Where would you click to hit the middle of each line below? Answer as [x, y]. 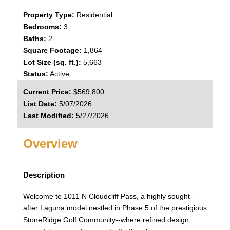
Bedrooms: [42, 27]
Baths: [34, 39]
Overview [50, 143]
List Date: [40, 104]
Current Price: [47, 92]
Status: [35, 74]
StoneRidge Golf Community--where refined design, [107, 219]
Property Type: [49, 15]
